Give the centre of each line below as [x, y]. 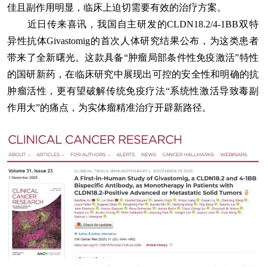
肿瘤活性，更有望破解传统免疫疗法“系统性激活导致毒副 [133, 91]
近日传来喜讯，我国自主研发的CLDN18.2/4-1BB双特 [133, 24]
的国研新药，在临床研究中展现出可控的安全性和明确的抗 [133, 74]
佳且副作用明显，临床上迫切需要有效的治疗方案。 [117, 7]
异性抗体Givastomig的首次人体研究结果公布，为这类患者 [133, 41]
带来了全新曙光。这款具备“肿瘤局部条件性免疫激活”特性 [133, 58]
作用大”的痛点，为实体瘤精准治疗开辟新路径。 [109, 108]
